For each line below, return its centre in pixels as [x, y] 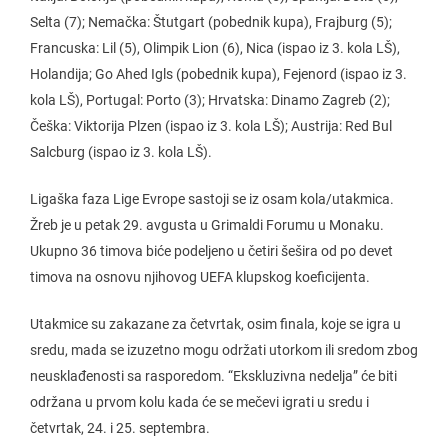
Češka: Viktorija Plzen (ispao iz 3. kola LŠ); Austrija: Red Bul [211, 125]
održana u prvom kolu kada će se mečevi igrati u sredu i [199, 401]
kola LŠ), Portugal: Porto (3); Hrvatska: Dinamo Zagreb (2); [210, 99]
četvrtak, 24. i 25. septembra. [120, 427]
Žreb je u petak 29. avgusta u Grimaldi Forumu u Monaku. [207, 224]
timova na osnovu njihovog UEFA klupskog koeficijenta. [200, 276]
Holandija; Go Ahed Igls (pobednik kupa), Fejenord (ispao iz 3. [218, 73]
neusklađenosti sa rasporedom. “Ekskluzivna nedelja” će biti [213, 375]
